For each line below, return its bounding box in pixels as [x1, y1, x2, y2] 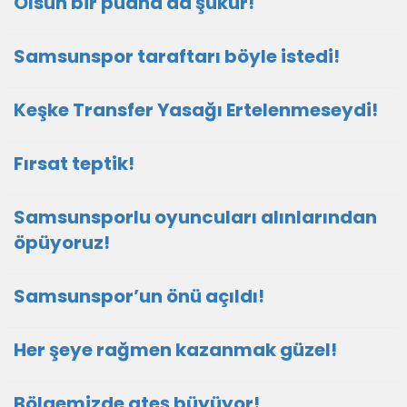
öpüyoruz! [14, 230, 110, 255]
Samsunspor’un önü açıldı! [14, 283, 264, 309]
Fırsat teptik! [14, 151, 134, 176]
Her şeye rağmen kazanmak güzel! [14, 337, 337, 362]
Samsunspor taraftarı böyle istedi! [14, 44, 340, 69]
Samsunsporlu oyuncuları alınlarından [14, 204, 377, 230]
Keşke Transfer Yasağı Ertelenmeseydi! [14, 97, 378, 123]
